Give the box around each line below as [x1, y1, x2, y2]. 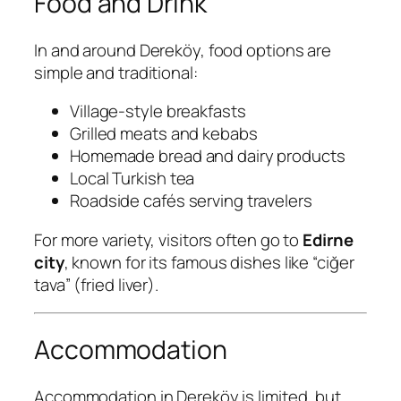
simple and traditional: [34, 60, 198, 84]
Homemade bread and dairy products [70, 144, 346, 168]
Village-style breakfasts [70, 99, 246, 124]
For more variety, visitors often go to [34, 227, 303, 252]
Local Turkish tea [70, 166, 195, 191]
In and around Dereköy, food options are [34, 38, 332, 62]
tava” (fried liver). [34, 272, 159, 296]
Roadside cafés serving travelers [70, 189, 312, 213]
